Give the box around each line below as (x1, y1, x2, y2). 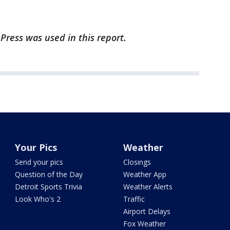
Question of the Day (15, 169, 83, 179)
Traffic (123, 194, 145, 204)
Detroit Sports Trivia (15, 182, 83, 191)
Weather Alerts (123, 182, 172, 191)
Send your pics (15, 157, 64, 167)
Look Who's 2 (15, 194, 61, 204)
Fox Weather (123, 219, 166, 228)
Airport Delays (123, 206, 170, 216)
